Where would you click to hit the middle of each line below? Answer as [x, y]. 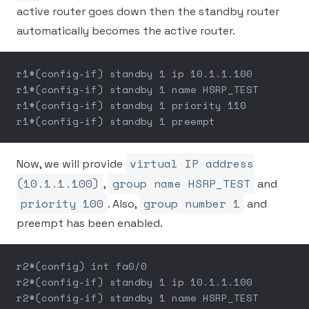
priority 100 [62, 203]
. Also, [123, 204]
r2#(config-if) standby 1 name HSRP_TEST [138, 298]
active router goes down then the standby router [148, 11]
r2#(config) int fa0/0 [82, 266]
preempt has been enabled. [90, 223]
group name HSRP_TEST [181, 183]
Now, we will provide [71, 164]
